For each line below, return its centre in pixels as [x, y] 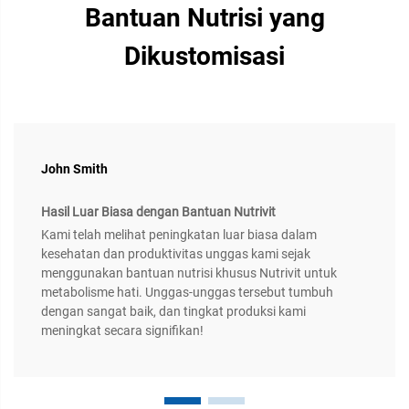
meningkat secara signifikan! [122, 331]
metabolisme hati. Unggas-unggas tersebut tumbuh [187, 293]
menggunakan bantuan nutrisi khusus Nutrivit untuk [189, 273]
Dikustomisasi [204, 57]
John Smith [74, 169]
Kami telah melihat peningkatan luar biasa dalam [179, 235]
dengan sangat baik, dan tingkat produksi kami [173, 312]
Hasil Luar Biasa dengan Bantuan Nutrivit [158, 212]
